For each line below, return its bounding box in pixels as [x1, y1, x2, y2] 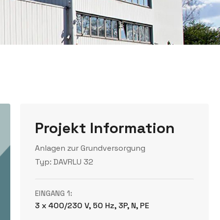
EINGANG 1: [35, 189, 73, 198]
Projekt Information [35, 118, 175, 137]
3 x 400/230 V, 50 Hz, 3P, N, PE [35, 200, 150, 211]
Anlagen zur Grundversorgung [35, 143, 146, 153]
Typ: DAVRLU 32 [35, 157, 94, 167]
